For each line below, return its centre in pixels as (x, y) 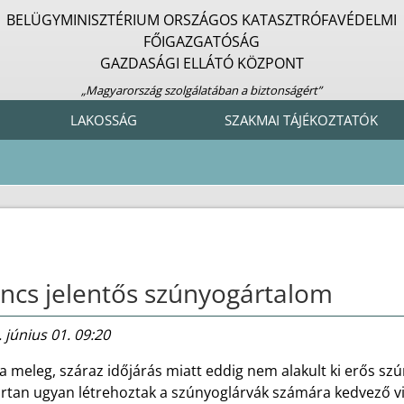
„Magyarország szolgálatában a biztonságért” (202, 90)
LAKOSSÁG (103, 120)
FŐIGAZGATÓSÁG (202, 41)
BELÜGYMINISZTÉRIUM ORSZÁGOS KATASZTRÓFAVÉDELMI (202, 20)
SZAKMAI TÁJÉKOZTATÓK (301, 120)
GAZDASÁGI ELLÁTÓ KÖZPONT (202, 63)
